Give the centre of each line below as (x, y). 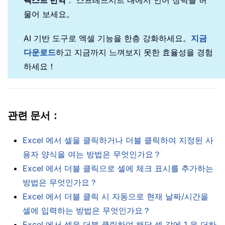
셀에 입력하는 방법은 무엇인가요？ (87, 210)
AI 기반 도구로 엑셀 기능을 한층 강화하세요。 (107, 38)
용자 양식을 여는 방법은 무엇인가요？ (92, 154)
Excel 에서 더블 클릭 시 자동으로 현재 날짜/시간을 (116, 196)
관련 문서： (34, 116)
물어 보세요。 (49, 14)
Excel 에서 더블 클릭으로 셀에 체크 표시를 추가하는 (118, 168)
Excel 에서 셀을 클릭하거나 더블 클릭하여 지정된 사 (118, 140)
